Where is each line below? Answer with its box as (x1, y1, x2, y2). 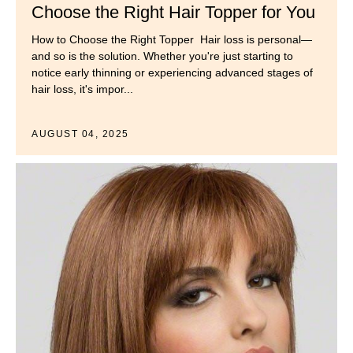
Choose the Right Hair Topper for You (32, 2, 315, 23)
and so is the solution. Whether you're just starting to (32, 50, 293, 63)
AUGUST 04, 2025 (32, 128, 129, 140)
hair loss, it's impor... (32, 83, 133, 96)
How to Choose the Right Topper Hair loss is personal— (32, 33, 312, 46)
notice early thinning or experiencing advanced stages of (32, 66, 313, 80)
